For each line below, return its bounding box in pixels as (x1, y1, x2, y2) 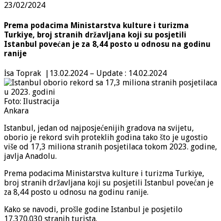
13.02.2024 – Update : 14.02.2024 (49, 68, 167, 78)
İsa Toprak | (4, 68, 49, 78)
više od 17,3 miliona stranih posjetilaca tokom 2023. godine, (4, 142, 217, 151)
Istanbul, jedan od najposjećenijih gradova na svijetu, (4, 123, 194, 133)
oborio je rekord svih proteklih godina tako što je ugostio (4, 132, 208, 142)
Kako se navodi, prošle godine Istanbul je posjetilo (4, 204, 183, 214)
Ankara (4, 106, 29, 115)
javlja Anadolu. (4, 151, 57, 161)
